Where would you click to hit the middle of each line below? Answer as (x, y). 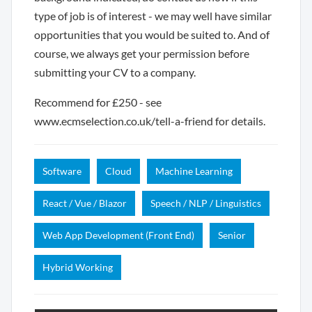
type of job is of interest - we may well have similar (153, 16)
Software (62, 171)
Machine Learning (194, 171)
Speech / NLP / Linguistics (206, 203)
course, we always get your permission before (142, 54)
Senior (232, 235)
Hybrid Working (78, 267)
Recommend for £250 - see (98, 102)
